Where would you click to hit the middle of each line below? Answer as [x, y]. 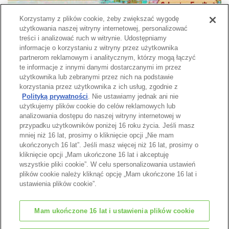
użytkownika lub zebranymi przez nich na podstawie [97, 77]
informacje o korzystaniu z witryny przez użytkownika [99, 48]
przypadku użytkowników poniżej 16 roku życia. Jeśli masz [107, 125]
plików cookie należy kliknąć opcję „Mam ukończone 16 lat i [108, 174]
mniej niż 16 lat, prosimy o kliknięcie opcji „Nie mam [97, 135]
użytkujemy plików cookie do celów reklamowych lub [98, 106]
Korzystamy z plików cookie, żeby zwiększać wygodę [99, 19]
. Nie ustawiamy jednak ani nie [133, 96]
